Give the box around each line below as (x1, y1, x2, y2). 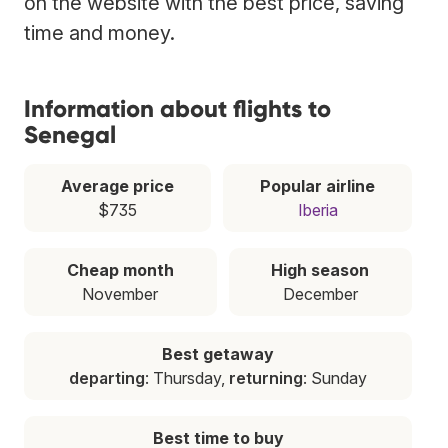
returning (229, 367, 303, 388)
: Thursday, (145, 367, 229, 388)
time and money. (24, 20, 175, 45)
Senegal (24, 119, 116, 149)
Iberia (297, 199, 338, 220)
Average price (61, 175, 174, 196)
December (282, 283, 358, 304)
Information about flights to (24, 93, 331, 123)
